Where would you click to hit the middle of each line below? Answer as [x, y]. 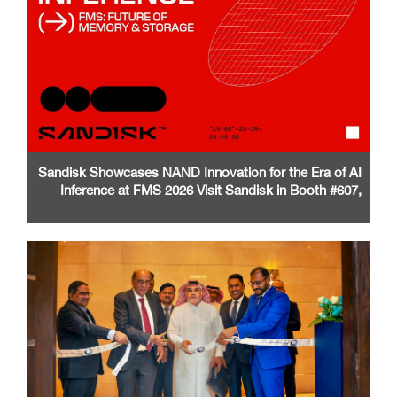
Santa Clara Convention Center [269, 206]
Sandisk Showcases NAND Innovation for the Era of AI [200, 171]
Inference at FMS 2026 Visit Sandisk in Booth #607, [211, 188]
